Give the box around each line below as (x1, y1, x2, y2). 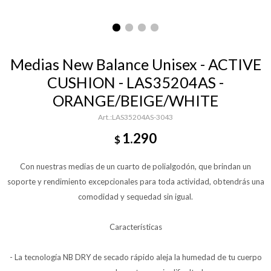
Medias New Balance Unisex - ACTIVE (10, 55, 261, 73)
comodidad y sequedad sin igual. (78, 192, 193, 201)
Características (109, 222, 162, 232)
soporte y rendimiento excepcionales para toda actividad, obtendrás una (7, 177, 264, 186)
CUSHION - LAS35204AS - (47, 73, 224, 91)
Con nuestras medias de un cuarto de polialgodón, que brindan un (20, 162, 251, 171)
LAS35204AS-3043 (112, 113, 173, 122)
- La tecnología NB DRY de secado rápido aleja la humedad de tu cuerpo (9, 252, 262, 262)
